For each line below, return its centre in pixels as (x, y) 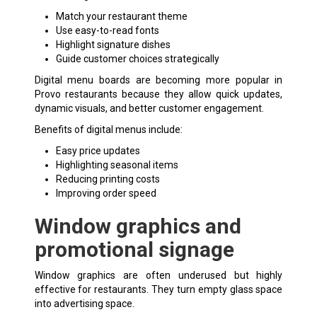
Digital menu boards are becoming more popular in (158, 80)
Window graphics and (138, 226)
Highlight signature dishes (113, 44)
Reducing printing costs (108, 179)
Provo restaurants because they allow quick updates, (158, 94)
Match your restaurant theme (121, 16)
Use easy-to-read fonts (107, 30)
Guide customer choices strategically (137, 58)
